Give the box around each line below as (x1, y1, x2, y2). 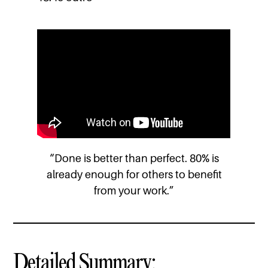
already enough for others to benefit (46, 168, 222, 181)
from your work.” (94, 184, 174, 197)
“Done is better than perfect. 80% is (49, 152, 219, 165)
